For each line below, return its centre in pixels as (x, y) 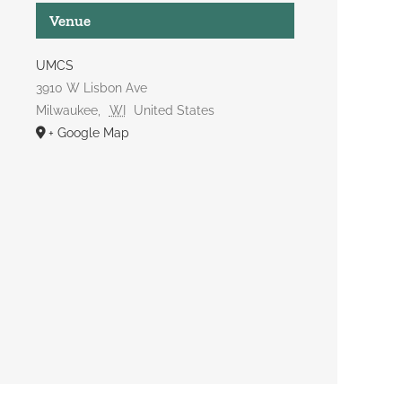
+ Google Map (89, 133)
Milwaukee (67, 110)
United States (175, 110)
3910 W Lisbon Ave (92, 88)
